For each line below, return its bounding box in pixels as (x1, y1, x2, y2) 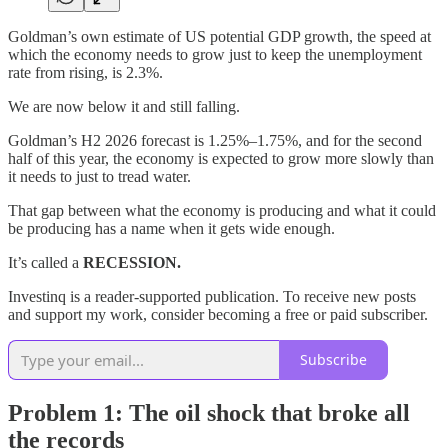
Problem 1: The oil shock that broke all (8, 399, 410, 426)
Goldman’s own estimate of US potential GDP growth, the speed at (8, 27, 431, 45)
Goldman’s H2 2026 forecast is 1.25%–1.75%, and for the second (8, 131, 422, 149)
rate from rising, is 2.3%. (8, 63, 163, 81)
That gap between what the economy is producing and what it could (8, 201, 436, 219)
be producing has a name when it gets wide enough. (8, 219, 335, 237)
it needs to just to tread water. (8, 167, 191, 185)
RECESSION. (83, 253, 181, 271)
